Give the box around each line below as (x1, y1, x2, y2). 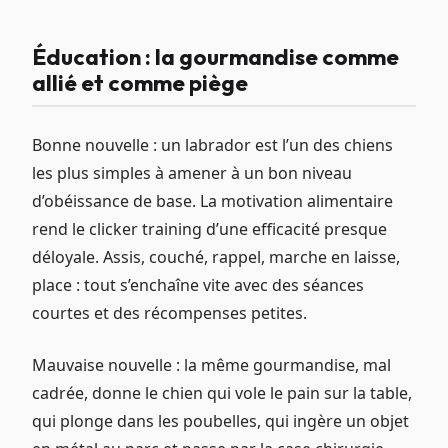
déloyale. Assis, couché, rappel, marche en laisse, (32, 246, 400, 269)
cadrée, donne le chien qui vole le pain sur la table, (32, 382, 412, 405)
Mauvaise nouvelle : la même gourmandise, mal (32, 354, 391, 377)
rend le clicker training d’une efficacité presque (32, 218, 387, 241)
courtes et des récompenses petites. (32, 302, 307, 325)
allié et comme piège (32, 68, 248, 97)
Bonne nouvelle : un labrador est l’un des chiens (32, 134, 393, 157)
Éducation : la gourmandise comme (32, 42, 399, 71)
